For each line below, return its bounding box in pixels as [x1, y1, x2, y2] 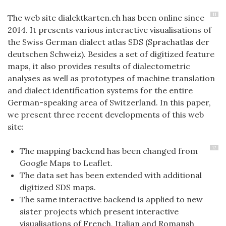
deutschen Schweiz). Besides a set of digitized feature [8, 48, 214, 59]
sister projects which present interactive [20, 206, 179, 216]
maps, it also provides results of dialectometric [8, 61, 190, 71]
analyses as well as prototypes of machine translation [8, 73, 215, 83]
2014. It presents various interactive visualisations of [8, 24, 211, 35]
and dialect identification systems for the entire [8, 85, 193, 95]
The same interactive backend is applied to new [20, 194, 203, 204]
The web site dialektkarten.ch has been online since [8, 12, 204, 23]
